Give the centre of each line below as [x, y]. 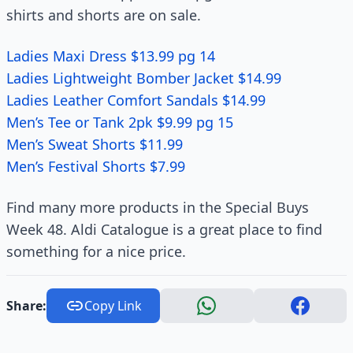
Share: [26, 306]
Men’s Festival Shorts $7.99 [96, 166]
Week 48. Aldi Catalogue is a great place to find [164, 229]
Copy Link [113, 306]
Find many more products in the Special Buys [158, 207]
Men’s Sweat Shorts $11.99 [95, 144]
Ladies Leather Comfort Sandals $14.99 [136, 100]
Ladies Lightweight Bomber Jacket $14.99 [144, 78]
